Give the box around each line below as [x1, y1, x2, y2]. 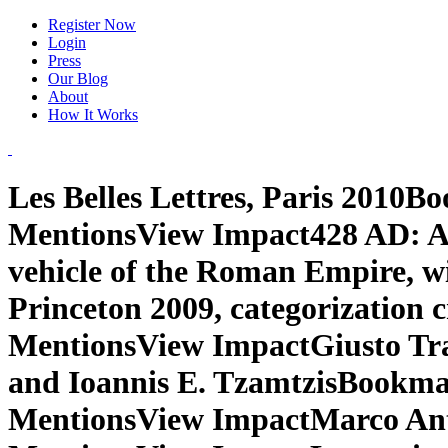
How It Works [48, 106, 138, 123]
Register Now [48, 16, 136, 33]
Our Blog [48, 70, 108, 87]
